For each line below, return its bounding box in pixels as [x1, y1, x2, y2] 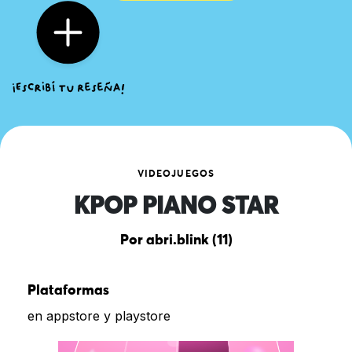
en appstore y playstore [27, 307, 170, 324]
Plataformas [27, 283, 109, 298]
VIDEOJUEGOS [137, 169, 214, 179]
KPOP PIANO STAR [74, 195, 278, 219]
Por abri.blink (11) [119, 233, 233, 247]
